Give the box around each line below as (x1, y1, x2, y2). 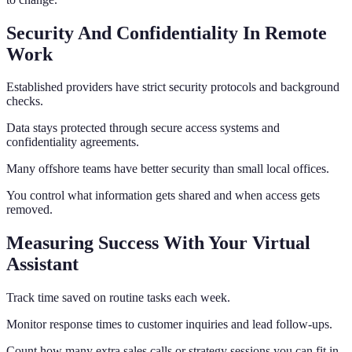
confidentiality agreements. (6, 135, 139, 149)
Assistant (6, 254, 79, 275)
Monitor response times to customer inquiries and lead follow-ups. (6, 317, 332, 332)
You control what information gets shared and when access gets (6, 189, 320, 203)
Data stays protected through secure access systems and (6, 121, 280, 135)
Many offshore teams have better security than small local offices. (6, 162, 329, 176)
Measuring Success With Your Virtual (6, 233, 310, 254)
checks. (6, 94, 43, 108)
